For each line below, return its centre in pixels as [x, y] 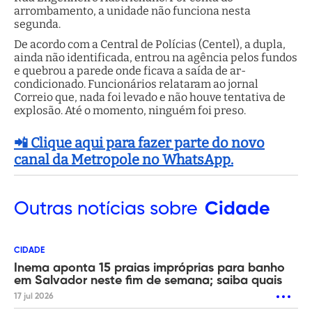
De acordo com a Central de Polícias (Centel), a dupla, [150, 45]
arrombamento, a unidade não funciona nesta [132, 11]
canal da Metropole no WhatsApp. [124, 160]
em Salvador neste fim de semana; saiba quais [148, 281]
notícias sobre [135, 210]
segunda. [37, 24]
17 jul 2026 [34, 297]
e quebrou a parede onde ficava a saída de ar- [130, 71]
